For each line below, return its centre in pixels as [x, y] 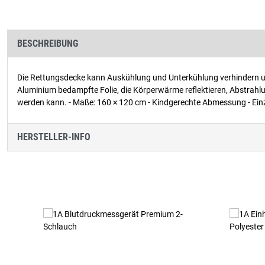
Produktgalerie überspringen [85, 163]
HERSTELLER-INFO [54, 137]
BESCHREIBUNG [48, 43]
